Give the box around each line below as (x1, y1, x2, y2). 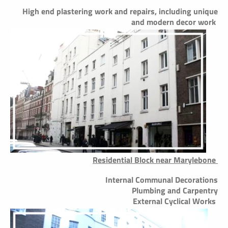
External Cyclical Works (133, 195, 218, 208)
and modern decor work (131, 16, 218, 28)
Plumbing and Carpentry (132, 184, 218, 197)
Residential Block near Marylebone (93, 154, 218, 166)
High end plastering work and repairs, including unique (22, 5, 218, 18)
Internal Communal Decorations (105, 174, 218, 186)
